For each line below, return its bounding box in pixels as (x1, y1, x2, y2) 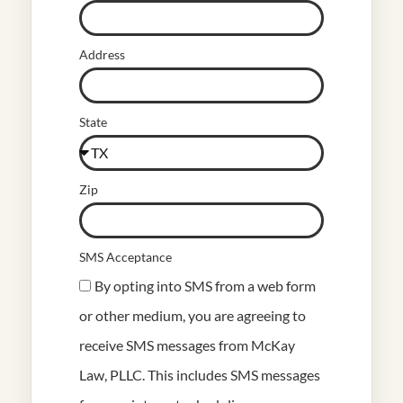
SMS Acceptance (79, 249, 172, 264)
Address (79, 47, 125, 62)
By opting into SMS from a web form (94, 277, 316, 294)
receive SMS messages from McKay (79, 336, 295, 354)
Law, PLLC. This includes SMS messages (79, 366, 320, 383)
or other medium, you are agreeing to (79, 307, 306, 324)
